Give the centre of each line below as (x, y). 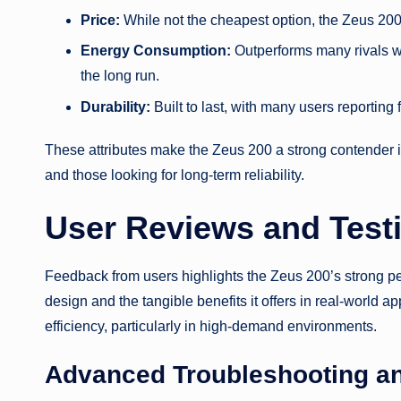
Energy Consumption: (156, 51)
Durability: (115, 107)
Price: (100, 20)
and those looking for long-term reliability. (175, 175)
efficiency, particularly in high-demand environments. (211, 326)
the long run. (120, 76)
